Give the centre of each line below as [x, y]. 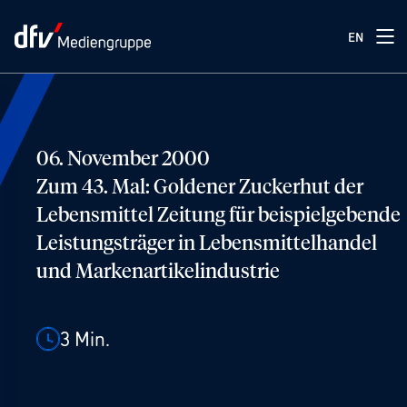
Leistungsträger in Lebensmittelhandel [207, 244]
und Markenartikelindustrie [158, 273]
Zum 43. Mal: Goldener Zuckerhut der [200, 188]
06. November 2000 [123, 160]
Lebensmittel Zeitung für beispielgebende [218, 216]
